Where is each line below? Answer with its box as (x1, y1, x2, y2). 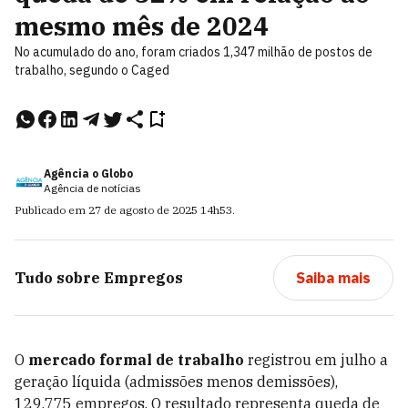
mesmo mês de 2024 (15, 9, 269, 43)
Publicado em (15, 203, 88, 217)
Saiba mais (295, 269, 371, 287)
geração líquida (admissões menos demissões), (15, 372, 338, 391)
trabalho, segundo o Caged (15, 62, 169, 78)
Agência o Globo (44, 167, 133, 180)
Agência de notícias (44, 181, 141, 195)
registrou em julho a (244, 351, 388, 369)
